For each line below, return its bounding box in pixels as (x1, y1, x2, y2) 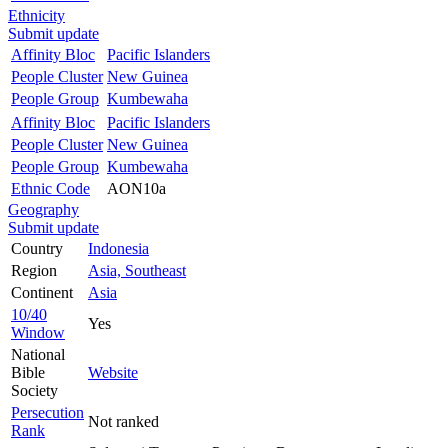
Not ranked (88, 412, 159, 430)
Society (11, 381, 58, 399)
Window (11, 323, 65, 341)
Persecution (11, 403, 84, 421)
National (11, 345, 65, 363)
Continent (11, 283, 73, 301)
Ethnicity (8, 6, 65, 24)
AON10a (107, 179, 166, 197)
